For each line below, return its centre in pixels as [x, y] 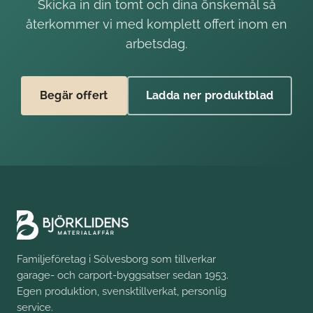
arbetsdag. [156, 43]
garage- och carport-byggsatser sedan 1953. [123, 275]
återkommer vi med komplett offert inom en [156, 24]
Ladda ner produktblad [210, 95]
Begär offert [74, 95]
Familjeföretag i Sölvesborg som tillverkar [116, 259]
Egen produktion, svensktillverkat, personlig [122, 291]
